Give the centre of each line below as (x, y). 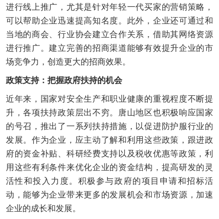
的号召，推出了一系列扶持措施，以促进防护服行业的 (109, 127)
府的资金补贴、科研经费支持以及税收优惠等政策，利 (109, 154)
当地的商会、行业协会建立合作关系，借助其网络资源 (109, 35)
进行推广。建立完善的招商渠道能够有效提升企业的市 (109, 48)
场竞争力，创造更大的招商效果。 (68, 62)
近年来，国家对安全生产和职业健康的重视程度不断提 (109, 99)
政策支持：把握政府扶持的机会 (64, 81)
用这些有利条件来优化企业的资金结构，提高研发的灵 (109, 168)
